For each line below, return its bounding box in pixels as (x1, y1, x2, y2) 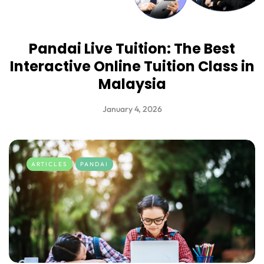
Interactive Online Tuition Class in (9, 57, 255, 77)
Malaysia (98, 74, 166, 94)
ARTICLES (31, 160, 68, 169)
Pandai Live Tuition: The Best (29, 39, 235, 59)
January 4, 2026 (102, 104, 162, 115)
